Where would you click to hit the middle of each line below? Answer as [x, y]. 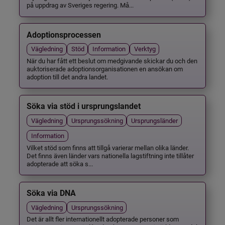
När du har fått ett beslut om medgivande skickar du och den [112, 60]
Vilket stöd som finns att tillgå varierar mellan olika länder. [108, 147]
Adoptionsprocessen [64, 35]
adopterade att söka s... [60, 163]
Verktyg [145, 49]
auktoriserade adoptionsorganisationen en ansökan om [105, 68]
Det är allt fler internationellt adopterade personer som [103, 219]
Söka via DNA [51, 193]
